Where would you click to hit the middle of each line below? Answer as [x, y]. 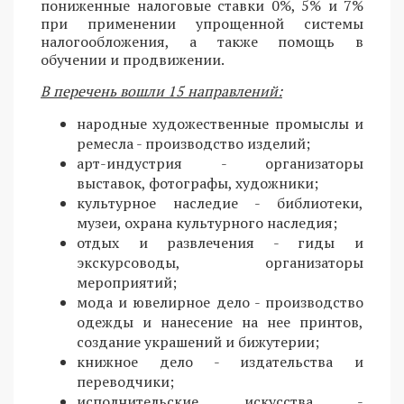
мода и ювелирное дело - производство [220, 303]
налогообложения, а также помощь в [202, 42]
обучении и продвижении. [133, 60]
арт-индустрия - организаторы [220, 164]
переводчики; [125, 382]
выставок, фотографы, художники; [197, 184]
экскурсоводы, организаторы [220, 263]
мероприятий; [127, 283]
